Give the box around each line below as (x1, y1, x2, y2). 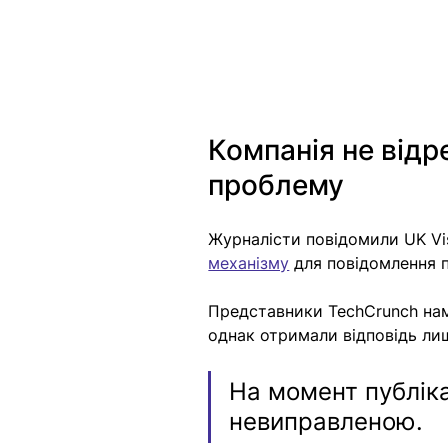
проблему (208, 168, 345, 203)
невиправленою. (229, 407, 424, 437)
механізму (208, 253, 290, 274)
